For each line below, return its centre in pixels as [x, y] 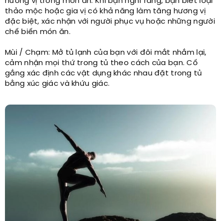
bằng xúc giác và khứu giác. [57, 84]
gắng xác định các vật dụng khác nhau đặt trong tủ [104, 73]
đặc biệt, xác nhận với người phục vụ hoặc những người [110, 21]
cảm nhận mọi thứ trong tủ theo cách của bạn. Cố [102, 63]
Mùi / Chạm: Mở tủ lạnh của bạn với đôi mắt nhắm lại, [106, 53]
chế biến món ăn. [38, 32]
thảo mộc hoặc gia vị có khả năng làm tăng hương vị [105, 11]
